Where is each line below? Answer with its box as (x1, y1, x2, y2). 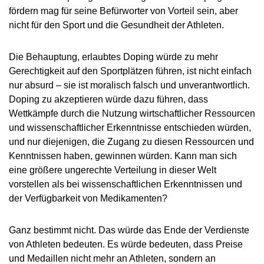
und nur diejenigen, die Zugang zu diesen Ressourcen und (9, 137, 254, 147)
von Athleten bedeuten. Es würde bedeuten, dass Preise (9, 239, 243, 249)
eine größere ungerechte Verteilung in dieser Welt (9, 165, 216, 175)
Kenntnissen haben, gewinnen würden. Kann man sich (9, 151, 237, 161)
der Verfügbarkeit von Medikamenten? (9, 193, 167, 203)
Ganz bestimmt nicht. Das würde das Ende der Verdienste (9, 225, 249, 235)
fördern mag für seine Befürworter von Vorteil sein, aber (9, 6, 238, 16)
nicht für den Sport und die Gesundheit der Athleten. (9, 20, 224, 30)
